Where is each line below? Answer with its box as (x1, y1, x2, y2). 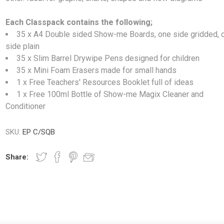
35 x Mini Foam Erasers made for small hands (16, 65, 177, 75)
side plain (5, 41, 40, 51)
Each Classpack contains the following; (5, 17, 153, 27)
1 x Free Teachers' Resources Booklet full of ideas (16, 77, 194, 87)
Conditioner (5, 101, 46, 111)
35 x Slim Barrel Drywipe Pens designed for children (16, 53, 200, 63)
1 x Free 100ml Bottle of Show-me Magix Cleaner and (16, 89, 204, 99)
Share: (5, 152, 29, 162)
